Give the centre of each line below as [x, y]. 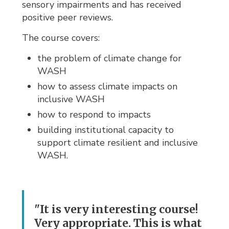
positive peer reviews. [68, 17]
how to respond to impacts [94, 114]
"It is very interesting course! [117, 209]
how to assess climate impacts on [108, 86]
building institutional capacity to [106, 130]
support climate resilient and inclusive [118, 142]
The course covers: [61, 38]
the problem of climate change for [110, 58]
